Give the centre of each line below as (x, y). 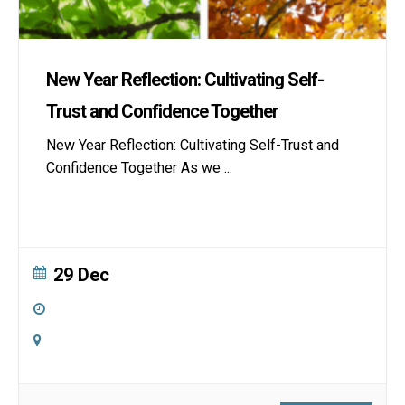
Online (75, 340)
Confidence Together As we (135, 168)
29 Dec (81, 275)
